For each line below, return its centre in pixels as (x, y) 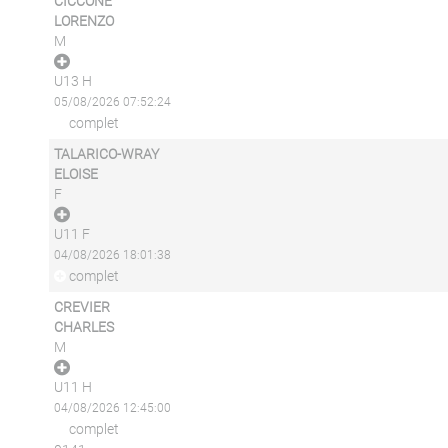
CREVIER (81, 307)
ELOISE (75, 174)
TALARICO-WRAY (106, 154)
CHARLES (83, 327)
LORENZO (83, 21)
